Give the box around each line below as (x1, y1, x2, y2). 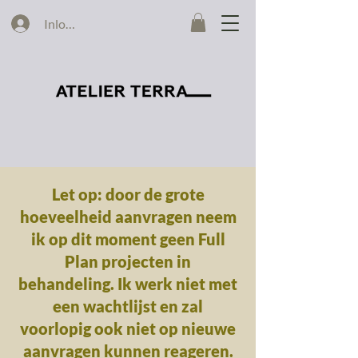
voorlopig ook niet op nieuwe (20, 319, 236, 338)
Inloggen (43, 15, 92, 31)
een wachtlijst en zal (53, 296, 203, 316)
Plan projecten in (65, 252, 191, 271)
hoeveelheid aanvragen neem (19, 207, 237, 226)
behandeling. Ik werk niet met (18, 274, 237, 293)
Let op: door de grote (51, 185, 205, 204)
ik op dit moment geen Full (30, 229, 225, 249)
